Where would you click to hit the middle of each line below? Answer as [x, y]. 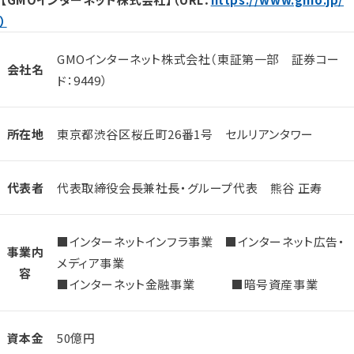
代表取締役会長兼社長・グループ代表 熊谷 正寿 [190, 187]
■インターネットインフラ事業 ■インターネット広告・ [201, 241]
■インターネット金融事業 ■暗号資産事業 [188, 284]
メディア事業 [91, 262]
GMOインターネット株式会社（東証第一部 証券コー [199, 58]
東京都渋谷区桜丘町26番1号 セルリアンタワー [185, 134]
